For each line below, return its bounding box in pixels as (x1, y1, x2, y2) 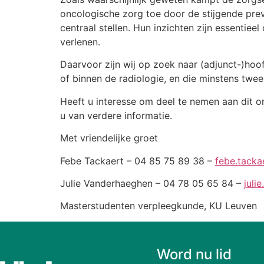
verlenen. (60, 35, 106, 48)
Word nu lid (156, 245, 232, 263)
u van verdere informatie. (60, 109, 175, 121)
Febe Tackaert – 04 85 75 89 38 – (60, 154, 215, 167)
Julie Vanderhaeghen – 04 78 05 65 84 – (60, 177, 244, 189)
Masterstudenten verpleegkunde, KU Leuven (60, 200, 260, 212)
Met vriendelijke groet (60, 132, 164, 144)
